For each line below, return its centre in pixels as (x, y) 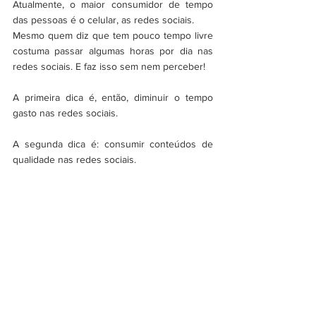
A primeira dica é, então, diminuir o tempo (113, 97)
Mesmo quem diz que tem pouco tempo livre (113, 35)
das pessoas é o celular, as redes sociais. (105, 19)
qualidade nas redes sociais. (74, 159)
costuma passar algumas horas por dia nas (113, 50)
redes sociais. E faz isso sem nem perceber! (109, 66)
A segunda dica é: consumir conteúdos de (113, 144)
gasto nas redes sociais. (67, 113)
